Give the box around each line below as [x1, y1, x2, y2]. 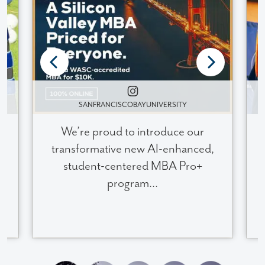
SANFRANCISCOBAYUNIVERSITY [78, 100, 187, 109]
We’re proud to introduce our [61, 124, 205, 139]
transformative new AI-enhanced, [51, 141, 214, 156]
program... [107, 176, 159, 190]
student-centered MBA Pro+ [63, 159, 202, 173]
